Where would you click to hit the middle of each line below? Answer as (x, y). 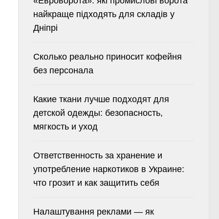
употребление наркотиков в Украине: (109, 169)
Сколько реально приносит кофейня (107, 57)
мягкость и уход (65, 127)
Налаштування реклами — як (93, 212)
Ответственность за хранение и (98, 156)
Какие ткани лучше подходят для (101, 99)
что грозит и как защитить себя (96, 183)
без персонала (63, 71)
